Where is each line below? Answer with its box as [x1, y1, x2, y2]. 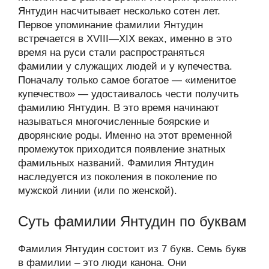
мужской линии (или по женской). [18, 185, 177, 196]
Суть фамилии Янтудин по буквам [18, 213, 247, 229]
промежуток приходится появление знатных [18, 144, 226, 155]
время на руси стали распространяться [18, 47, 205, 58]
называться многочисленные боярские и [18, 116, 210, 127]
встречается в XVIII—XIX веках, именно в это [18, 33, 232, 44]
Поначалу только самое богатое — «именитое [18, 74, 236, 86]
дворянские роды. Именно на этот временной [18, 130, 232, 141]
